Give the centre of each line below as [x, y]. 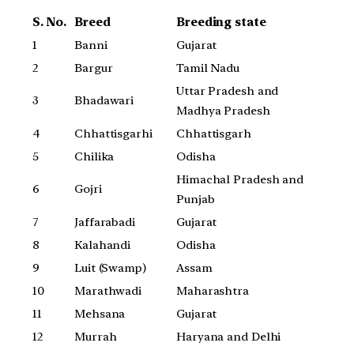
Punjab [196, 199]
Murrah [96, 336]
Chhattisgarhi [113, 133]
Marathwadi [108, 290]
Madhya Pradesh [223, 110]
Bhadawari [104, 100]
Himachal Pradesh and [240, 179]
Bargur [94, 68]
